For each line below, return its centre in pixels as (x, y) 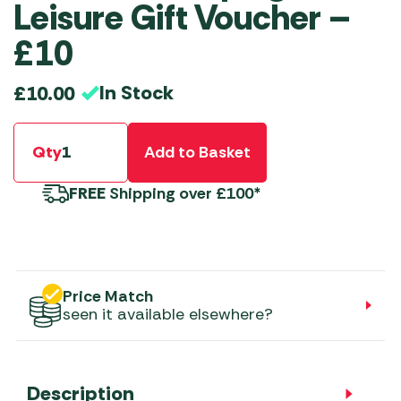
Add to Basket (197, 153)
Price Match (108, 297)
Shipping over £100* (184, 193)
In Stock (137, 93)
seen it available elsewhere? (168, 315)
